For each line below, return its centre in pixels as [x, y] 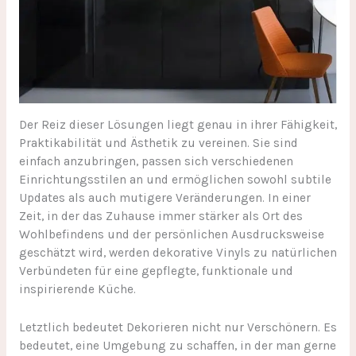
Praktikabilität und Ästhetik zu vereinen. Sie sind [158, 143]
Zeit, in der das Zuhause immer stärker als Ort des [161, 216]
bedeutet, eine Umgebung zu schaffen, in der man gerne [177, 345]
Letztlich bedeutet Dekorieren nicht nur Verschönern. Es [178, 327]
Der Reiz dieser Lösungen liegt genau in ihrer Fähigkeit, [178, 124]
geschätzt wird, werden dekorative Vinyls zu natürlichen [178, 252]
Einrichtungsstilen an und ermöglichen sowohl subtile [175, 179]
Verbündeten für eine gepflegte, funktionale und [156, 271]
